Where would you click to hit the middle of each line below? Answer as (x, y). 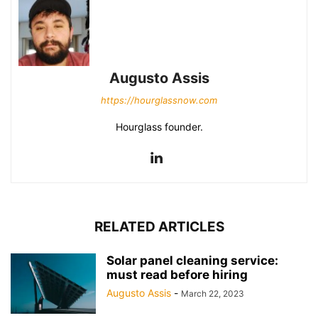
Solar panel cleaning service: (192, 260)
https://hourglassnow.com (159, 100)
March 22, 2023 (213, 293)
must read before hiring (177, 274)
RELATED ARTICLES (159, 226)
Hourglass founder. (159, 126)
